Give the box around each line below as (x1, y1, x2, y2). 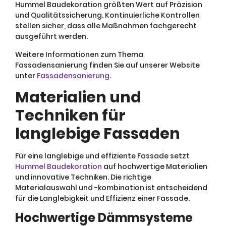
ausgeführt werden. (15, 31, 88, 42)
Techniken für (15, 104, 126, 126)
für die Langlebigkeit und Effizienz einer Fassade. (15, 193, 190, 203)
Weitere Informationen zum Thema (15, 49, 143, 60)
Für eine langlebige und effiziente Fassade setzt (15, 150, 190, 161)
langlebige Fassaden (15, 123, 180, 144)
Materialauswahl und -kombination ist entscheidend (15, 182, 207, 193)
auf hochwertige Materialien (102, 161, 207, 172)
